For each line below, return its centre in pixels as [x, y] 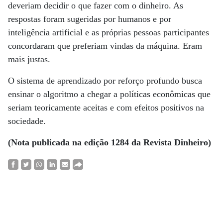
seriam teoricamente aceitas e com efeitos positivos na [106, 108]
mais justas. [29, 59]
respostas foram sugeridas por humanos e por [90, 19]
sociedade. [27, 121]
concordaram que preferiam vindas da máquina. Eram [105, 46]
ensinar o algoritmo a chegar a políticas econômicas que [109, 94]
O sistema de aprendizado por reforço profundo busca [105, 81]
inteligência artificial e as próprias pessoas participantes [109, 32]
